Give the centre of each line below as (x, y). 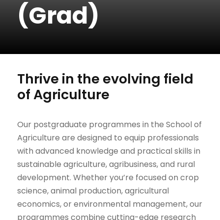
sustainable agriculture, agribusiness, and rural (106, 164)
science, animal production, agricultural (93, 191)
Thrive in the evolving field (105, 79)
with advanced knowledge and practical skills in (109, 151)
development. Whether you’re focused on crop (108, 178)
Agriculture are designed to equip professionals (108, 138)
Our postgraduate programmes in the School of (110, 124)
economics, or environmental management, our (110, 204)
